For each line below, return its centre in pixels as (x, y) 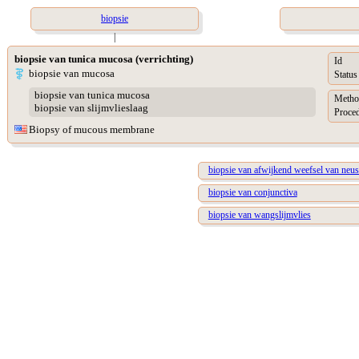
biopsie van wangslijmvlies (259, 215)
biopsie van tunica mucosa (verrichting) (104, 59)
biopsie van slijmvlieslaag (91, 108)
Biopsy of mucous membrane (92, 129)
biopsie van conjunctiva (252, 193)
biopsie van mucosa (72, 73)
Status (346, 75)
